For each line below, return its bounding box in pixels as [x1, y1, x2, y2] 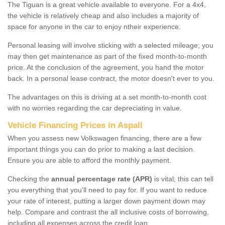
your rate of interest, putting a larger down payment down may [8, 196, 205, 205]
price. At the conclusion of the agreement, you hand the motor [8, 63, 204, 71]
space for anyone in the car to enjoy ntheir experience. [8, 22, 181, 31]
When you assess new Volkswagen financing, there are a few [8, 134, 201, 142]
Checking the [8, 174, 51, 183]
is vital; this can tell [152, 174, 213, 183]
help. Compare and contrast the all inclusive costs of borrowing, [8, 207, 209, 216]
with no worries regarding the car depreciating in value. [8, 103, 182, 112]
